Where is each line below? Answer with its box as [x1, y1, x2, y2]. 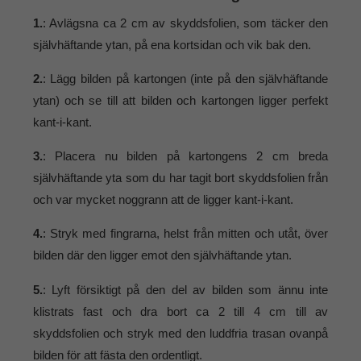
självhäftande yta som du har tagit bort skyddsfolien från [32, 171, 329, 185]
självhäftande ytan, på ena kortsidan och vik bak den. [32, 37, 311, 52]
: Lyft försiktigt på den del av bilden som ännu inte [42, 282, 329, 297]
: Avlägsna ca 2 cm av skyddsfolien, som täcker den [42, 15, 329, 30]
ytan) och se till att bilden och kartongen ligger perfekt [32, 93, 329, 107]
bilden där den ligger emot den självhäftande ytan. [32, 248, 292, 263]
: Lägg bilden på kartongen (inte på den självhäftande [42, 71, 329, 85]
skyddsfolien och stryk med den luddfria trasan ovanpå [32, 326, 329, 340]
